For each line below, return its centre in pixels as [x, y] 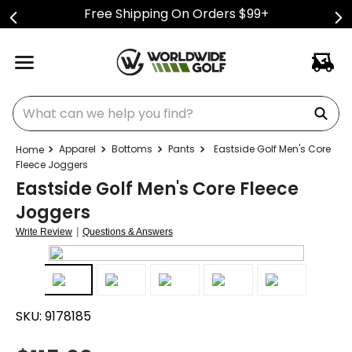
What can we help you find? [97, 102]
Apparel [77, 149]
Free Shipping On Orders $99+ [176, 14]
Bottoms [132, 149]
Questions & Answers [128, 232]
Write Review [44, 232]
